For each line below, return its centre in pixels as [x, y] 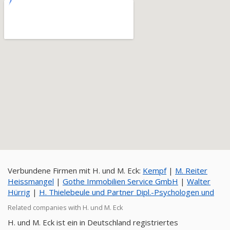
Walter [199, 181]
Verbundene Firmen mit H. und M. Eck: [75, 170]
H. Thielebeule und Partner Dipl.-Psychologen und [127, 192]
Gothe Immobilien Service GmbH [120, 181]
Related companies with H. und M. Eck [65, 207]
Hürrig [19, 192]
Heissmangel [31, 181]
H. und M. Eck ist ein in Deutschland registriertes [93, 222]
